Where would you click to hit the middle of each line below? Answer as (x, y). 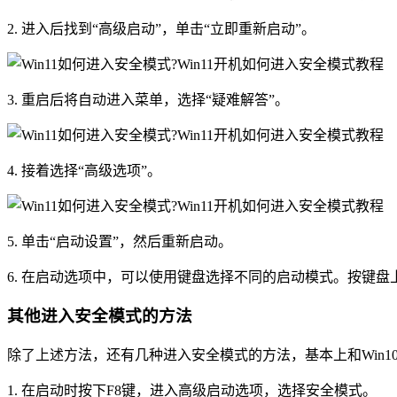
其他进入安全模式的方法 (100, 316)
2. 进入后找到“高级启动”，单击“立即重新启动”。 (161, 28)
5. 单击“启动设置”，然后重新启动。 (120, 241)
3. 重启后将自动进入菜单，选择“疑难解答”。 (148, 99)
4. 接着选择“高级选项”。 (84, 170)
